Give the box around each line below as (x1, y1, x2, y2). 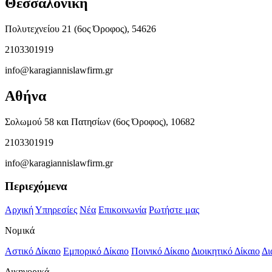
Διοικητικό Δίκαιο (191, 246, 260, 257)
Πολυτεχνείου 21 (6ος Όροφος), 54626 (5, 23, 156, 34)
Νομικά (5, 225, 35, 236)
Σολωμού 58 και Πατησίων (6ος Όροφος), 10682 (5, 116, 195, 127)
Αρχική (5, 205, 33, 216)
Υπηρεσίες (35, 205, 77, 216)
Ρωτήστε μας (149, 205, 199, 216)
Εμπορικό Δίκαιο (63, 246, 129, 257)
